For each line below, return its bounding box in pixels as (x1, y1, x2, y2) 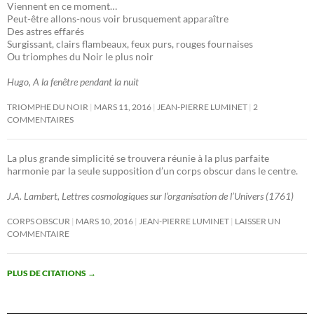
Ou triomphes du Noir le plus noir (7, 50, 153, 62)
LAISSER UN (235, 216, 280, 226)
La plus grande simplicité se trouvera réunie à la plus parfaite (7, 152, 269, 164)
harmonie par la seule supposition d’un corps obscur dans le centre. (7, 165, 298, 177)
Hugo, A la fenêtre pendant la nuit (7, 76, 139, 88)
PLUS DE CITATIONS (7, 268, 88, 278)
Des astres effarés (7, 25, 84, 37)
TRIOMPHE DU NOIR (7, 102, 88, 112)
